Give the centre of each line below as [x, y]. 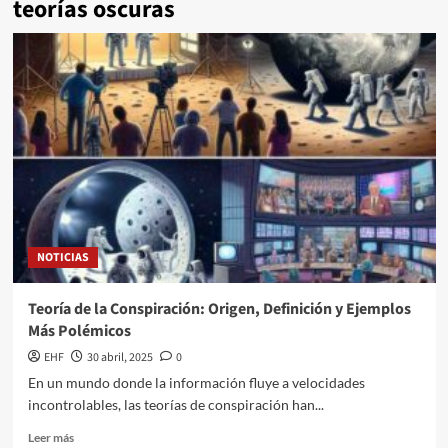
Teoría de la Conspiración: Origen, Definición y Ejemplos [219, 309]
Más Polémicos [79, 331]
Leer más [50, 438]
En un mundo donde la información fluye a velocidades [196, 383]
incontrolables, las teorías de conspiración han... [175, 405]
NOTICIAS [62, 258]
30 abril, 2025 [119, 358]
